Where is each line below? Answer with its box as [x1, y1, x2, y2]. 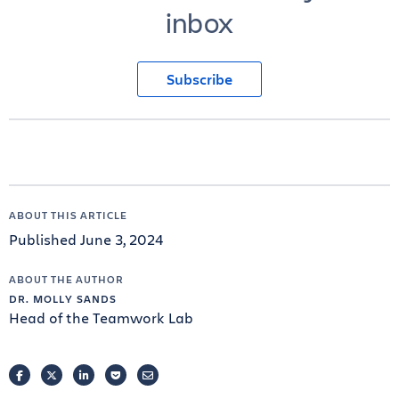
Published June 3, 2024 [9, 230, 164, 248]
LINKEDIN [87, 368, 138, 382]
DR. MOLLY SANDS [9, 291, 117, 305]
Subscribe [167, 69, 232, 89]
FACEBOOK [22, 368, 79, 382]
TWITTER [56, 368, 100, 382]
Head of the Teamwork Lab [9, 308, 193, 327]
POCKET [119, 368, 160, 382]
